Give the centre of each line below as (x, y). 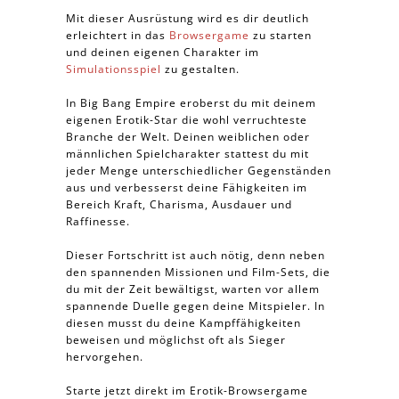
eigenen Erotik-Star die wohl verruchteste (187, 120)
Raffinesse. (98, 221)
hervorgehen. (105, 357)
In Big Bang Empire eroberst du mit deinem (191, 103)
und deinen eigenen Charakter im (163, 52)
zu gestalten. (200, 69)
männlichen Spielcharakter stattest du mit (187, 154)
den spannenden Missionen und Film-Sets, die (198, 272)
